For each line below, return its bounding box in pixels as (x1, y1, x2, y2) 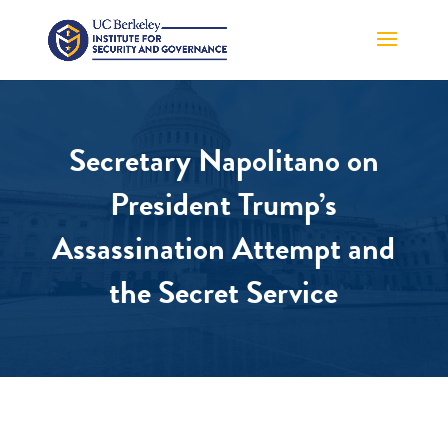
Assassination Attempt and (52, 225, 396, 273)
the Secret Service (109, 269, 339, 317)
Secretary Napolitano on (68, 137, 379, 185)
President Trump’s (110, 181, 338, 229)
